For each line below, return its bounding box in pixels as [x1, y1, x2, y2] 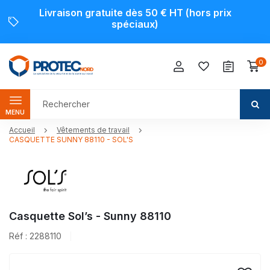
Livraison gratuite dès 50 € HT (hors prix [39, 7, 231, 19]
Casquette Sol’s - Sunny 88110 [9, 209, 171, 222]
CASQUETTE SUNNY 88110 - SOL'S [9, 134, 133, 144]
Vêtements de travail [57, 125, 130, 135]
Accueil [9, 125, 35, 135]
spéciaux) [111, 18, 159, 30]
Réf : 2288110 [9, 230, 61, 241]
